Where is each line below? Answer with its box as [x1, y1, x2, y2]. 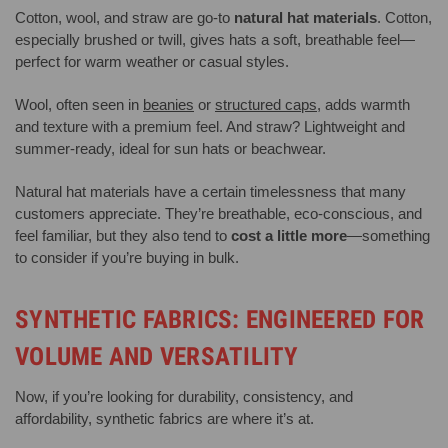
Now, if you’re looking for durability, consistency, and [15, 388, 353, 406]
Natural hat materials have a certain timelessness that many [15, 183, 406, 201]
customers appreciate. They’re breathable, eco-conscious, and [15, 205, 422, 223]
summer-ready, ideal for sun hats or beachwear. [15, 140, 326, 158]
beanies [143, 96, 194, 114]
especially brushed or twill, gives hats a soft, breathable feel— [15, 31, 415, 49]
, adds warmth [317, 96, 410, 114]
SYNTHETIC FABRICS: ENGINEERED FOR [15, 305, 425, 335]
